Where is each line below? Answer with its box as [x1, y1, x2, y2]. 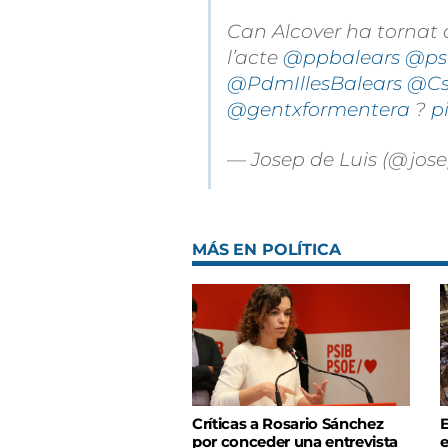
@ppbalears [283, 46, 400, 69]
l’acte [227, 46, 283, 69]
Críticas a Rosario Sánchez [192, 415, 384, 434]
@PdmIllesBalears [227, 72, 402, 95]
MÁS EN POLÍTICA [192, 240, 341, 259]
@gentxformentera [227, 98, 410, 121]
